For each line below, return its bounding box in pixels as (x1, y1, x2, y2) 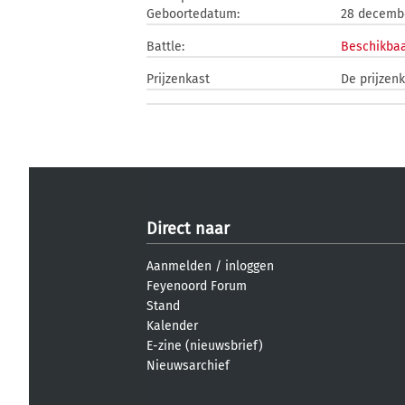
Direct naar (146, 219, 230, 239)
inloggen (225, 259, 274, 274)
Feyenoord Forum (146, 278, 247, 294)
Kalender (146, 318, 198, 334)
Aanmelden (146, 259, 212, 274)
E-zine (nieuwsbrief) (146, 338, 263, 353)
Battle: (146, 39, 184, 54)
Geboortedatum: (146, 6, 240, 22)
